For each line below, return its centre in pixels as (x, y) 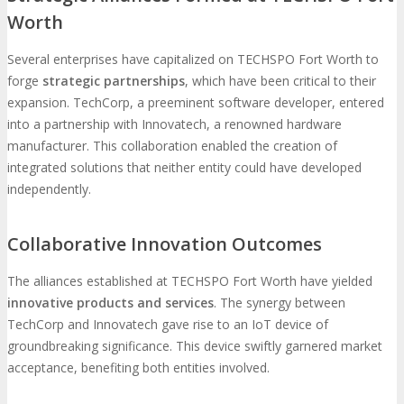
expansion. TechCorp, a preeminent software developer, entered (196, 103)
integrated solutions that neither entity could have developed (184, 168)
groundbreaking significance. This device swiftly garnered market (195, 345)
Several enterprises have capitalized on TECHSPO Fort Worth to (193, 60)
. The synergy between (280, 302)
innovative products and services (110, 302)
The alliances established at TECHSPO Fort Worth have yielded (190, 280)
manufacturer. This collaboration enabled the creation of (172, 146)
